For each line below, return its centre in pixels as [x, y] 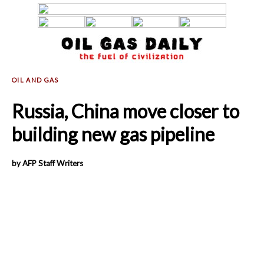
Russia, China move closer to [126, 111]
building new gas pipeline [113, 134]
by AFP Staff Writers [47, 163]
